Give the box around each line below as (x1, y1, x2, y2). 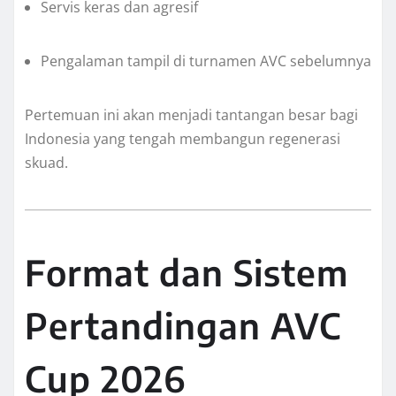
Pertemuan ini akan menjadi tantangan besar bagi (25, 105, 358, 126)
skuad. (25, 153, 68, 173)
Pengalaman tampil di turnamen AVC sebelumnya (41, 51, 371, 72)
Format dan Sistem (25, 250, 348, 295)
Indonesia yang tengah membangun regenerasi (25, 129, 340, 149)
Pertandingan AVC (25, 303, 341, 348)
